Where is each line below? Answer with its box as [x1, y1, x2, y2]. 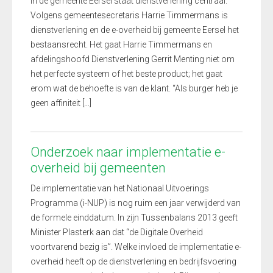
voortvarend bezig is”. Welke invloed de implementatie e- [30, 242, 241, 252]
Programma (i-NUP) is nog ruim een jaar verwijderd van [30, 198, 241, 208]
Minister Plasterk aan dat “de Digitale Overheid [30, 227, 203, 237]
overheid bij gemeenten [30, 160, 166, 175]
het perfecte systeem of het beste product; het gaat [30, 69, 222, 79]
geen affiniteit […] [30, 98, 91, 108]
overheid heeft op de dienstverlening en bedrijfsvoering [30, 257, 236, 266]
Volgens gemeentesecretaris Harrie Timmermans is [30, 10, 228, 20]
